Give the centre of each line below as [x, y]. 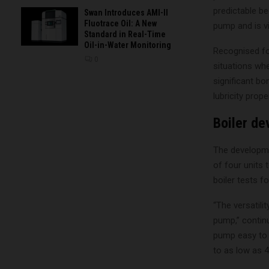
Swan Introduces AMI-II [126, 13]
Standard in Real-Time [125, 35]
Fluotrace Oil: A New [120, 24]
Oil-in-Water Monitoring [128, 45]
